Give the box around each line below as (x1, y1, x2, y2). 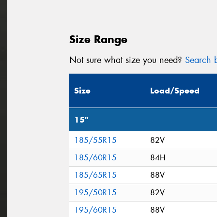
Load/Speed (150, 85, 200, 96)
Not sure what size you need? (69, 54, 185, 66)
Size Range (69, 32, 127, 46)
